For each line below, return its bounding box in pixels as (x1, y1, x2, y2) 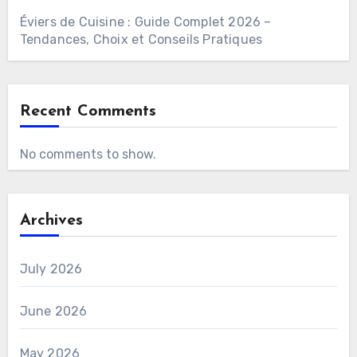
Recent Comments (19, 103, 156, 120)
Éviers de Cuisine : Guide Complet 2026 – (19, 14, 272, 29)
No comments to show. (19, 146, 156, 162)
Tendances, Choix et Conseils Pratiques (19, 31, 263, 47)
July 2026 (19, 261, 83, 277)
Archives (19, 212, 83, 229)
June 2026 (19, 303, 88, 319)
